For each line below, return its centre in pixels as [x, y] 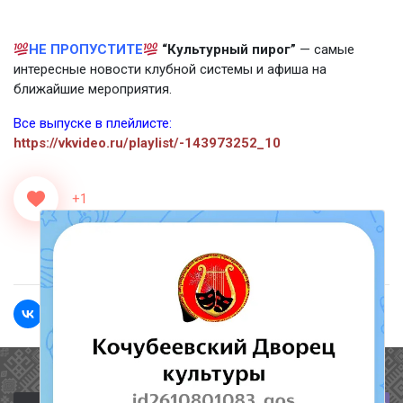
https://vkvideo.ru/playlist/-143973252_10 [149, 143]
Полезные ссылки [201, 374]
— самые [327, 49]
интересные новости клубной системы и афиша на [170, 69]
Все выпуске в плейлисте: [93, 123]
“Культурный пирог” [231, 49]
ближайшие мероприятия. [93, 89]
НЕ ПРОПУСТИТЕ [86, 49]
